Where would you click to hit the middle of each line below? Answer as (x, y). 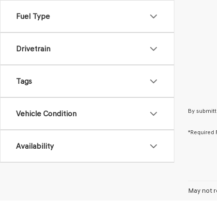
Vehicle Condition (46, 114)
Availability (35, 146)
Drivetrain (33, 49)
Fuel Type (33, 16)
